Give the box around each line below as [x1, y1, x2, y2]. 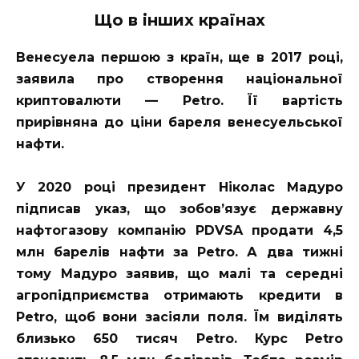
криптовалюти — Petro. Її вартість [16, 92, 343, 108]
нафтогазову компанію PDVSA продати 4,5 [16, 223, 343, 239]
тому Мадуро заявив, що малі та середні [16, 266, 343, 282]
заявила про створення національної [16, 71, 343, 87]
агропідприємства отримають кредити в [16, 288, 343, 304]
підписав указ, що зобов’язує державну [16, 201, 343, 217]
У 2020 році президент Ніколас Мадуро [16, 179, 343, 196]
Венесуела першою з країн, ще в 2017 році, [16, 49, 343, 65]
